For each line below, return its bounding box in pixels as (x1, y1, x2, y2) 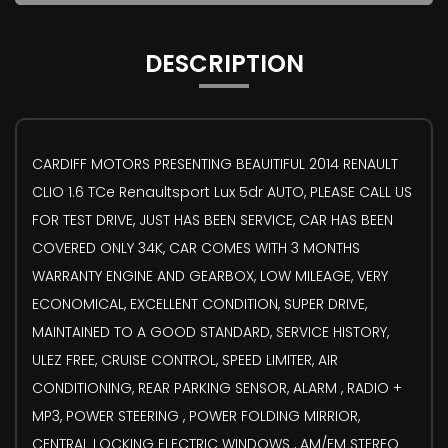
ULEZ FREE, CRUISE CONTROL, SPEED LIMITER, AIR (32, 349, 338, 370)
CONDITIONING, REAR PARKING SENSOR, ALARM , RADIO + (32, 377, 402, 398)
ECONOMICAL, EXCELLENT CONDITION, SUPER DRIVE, (32, 293, 367, 314)
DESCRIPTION (144, 46, 304, 80)
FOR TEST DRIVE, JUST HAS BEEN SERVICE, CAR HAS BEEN (32, 209, 393, 230)
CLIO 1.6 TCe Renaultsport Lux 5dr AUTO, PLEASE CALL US (32, 181, 412, 202)
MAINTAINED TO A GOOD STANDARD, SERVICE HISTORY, (32, 321, 389, 342)
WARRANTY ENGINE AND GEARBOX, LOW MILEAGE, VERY (32, 265, 388, 286)
